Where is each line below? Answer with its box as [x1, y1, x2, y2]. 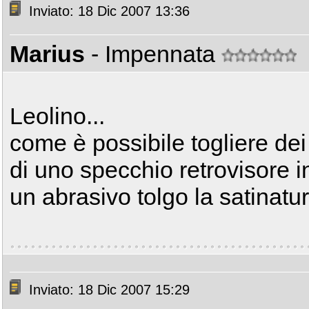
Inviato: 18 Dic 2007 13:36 [25, 3, 190, 19]
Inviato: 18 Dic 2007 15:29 [25, 282, 190, 298]
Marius [10, 41, 85, 67]
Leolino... [10, 103, 105, 129]
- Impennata [91, 41, 221, 67]
